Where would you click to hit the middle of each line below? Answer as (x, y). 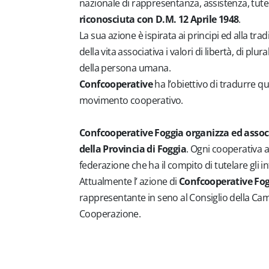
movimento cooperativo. (131, 100)
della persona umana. (125, 68)
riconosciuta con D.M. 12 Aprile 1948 (159, 19)
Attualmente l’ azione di (129, 181)
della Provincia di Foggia (133, 149)
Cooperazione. (110, 214)
